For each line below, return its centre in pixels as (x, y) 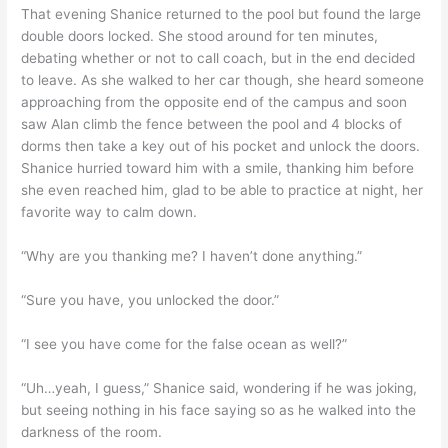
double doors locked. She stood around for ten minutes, (200, 36)
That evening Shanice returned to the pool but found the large (221, 14)
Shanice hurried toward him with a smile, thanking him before (218, 168)
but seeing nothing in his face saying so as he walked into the (219, 409)
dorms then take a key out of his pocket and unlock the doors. (221, 146)
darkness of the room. (92, 431)
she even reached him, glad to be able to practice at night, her (222, 190)
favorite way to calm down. (109, 212)
